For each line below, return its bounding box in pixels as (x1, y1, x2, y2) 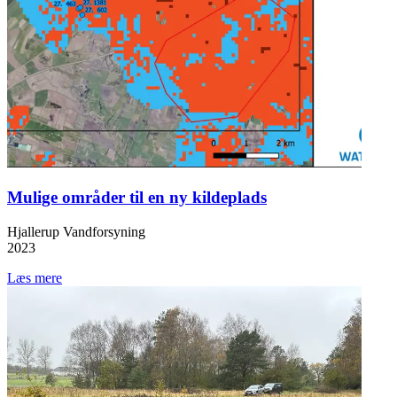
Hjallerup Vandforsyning (7, 223, 145, 239)
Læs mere (7, 269, 62, 285)
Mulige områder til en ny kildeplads (7, 188, 267, 207)
